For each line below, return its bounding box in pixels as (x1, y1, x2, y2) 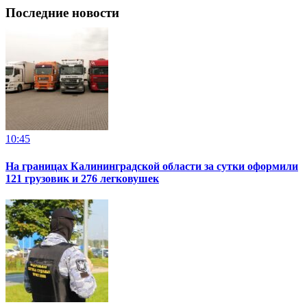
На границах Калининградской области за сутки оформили (5, 160, 298, 172)
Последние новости (5, 5, 119, 21)
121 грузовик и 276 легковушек (5, 172, 159, 184)
